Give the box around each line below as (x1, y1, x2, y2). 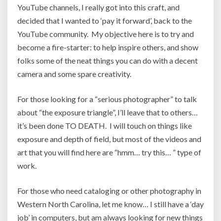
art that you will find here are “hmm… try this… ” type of (17, 147, 201, 157)
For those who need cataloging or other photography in (17, 186, 201, 195)
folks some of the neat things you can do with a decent (17, 56, 198, 65)
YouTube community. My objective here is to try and (17, 29, 194, 38)
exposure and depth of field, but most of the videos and (17, 134, 201, 144)
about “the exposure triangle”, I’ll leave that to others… (17, 108, 198, 117)
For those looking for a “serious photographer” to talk (17, 94, 197, 104)
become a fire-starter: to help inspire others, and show (17, 42, 198, 52)
